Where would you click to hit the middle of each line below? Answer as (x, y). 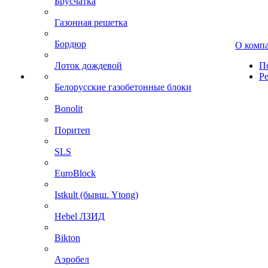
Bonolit (68, 109)
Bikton (67, 238)
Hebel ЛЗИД (80, 216)
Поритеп (72, 130)
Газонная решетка (91, 22)
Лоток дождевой (88, 66)
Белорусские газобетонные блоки (123, 87)
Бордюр (70, 44)
